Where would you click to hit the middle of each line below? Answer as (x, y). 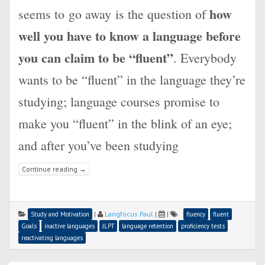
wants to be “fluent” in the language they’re (132, 80)
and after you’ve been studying (98, 145)
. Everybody (205, 58)
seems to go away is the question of (114, 14)
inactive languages (70, 226)
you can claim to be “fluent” (96, 58)
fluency (196, 214)
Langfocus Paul (129, 214)
